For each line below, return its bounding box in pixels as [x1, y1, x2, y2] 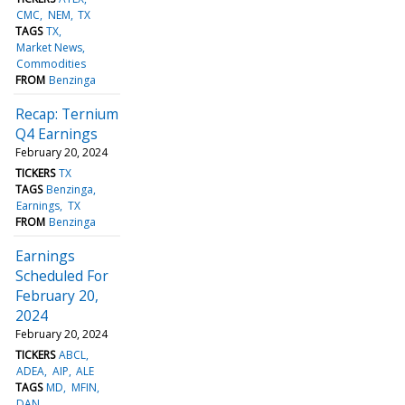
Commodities [16, 55, 87, 71]
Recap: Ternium [15, 103, 118, 124]
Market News [16, 39, 83, 55]
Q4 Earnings [15, 123, 98, 144]
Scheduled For [15, 265, 108, 286]
